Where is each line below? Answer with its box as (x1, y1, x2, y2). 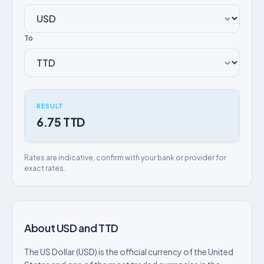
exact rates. (24, 164, 65, 173)
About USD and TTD (24, 221, 118, 235)
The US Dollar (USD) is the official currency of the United (24, 246, 233, 257)
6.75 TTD (37, 114, 85, 129)
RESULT (37, 102, 64, 110)
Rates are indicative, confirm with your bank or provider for (24, 153, 226, 162)
